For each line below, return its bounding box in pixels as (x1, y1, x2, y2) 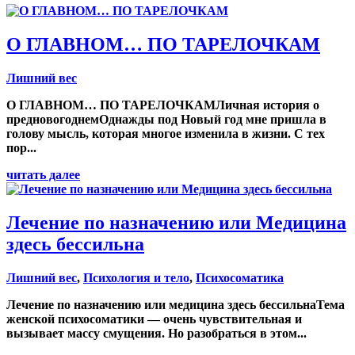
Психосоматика (196, 270, 284, 284)
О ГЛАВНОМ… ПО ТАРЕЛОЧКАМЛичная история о (6, 98, 319, 113)
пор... (6, 141, 36, 155)
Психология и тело (83, 270, 189, 284)
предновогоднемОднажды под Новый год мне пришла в (6, 113, 326, 127)
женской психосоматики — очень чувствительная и (6, 311, 302, 326)
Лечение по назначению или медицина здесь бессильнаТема (6, 297, 345, 311)
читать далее (6, 168, 80, 182)
